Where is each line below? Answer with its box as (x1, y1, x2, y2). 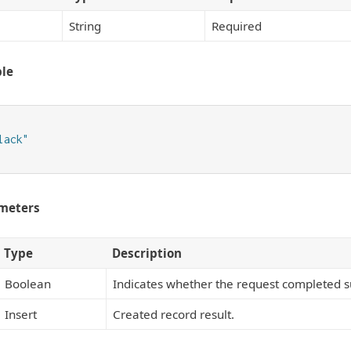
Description (112, 245, 182, 262)
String (69, 17, 101, 34)
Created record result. (113, 306, 234, 323)
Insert (5, 306, 37, 323)
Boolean (5, 276, 51, 292)
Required (212, 17, 262, 34)
